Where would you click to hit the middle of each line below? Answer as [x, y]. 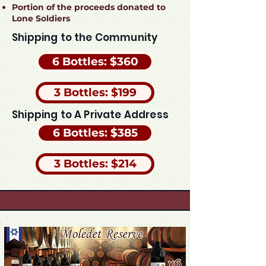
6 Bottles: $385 [95, 133]
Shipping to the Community [85, 37]
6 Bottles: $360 [95, 61]
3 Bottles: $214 [95, 164]
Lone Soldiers [41, 18]
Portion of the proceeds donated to [89, 7]
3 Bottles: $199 [95, 92]
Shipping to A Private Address [90, 115]
